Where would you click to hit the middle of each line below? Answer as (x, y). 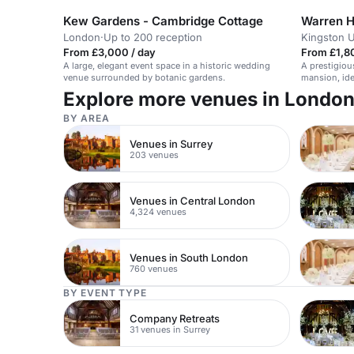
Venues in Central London (193, 200)
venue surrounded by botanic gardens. (144, 77)
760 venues (154, 268)
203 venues (154, 154)
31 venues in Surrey (170, 329)
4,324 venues (158, 211)
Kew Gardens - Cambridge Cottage (163, 21)
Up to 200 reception (153, 37)
